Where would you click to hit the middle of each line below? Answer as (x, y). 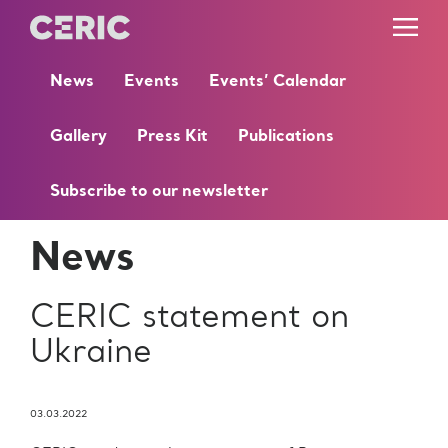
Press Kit (172, 137)
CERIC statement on (189, 319)
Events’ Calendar (277, 82)
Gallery (78, 137)
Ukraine (91, 354)
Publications (286, 137)
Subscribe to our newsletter (159, 192)
